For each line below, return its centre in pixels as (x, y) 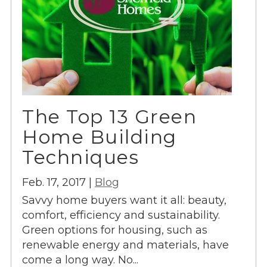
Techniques (80, 158)
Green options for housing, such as (115, 230)
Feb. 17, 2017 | (58, 182)
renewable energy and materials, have (125, 245)
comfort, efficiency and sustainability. (121, 215)
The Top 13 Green (109, 117)
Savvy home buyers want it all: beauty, (124, 200)
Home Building (100, 137)
